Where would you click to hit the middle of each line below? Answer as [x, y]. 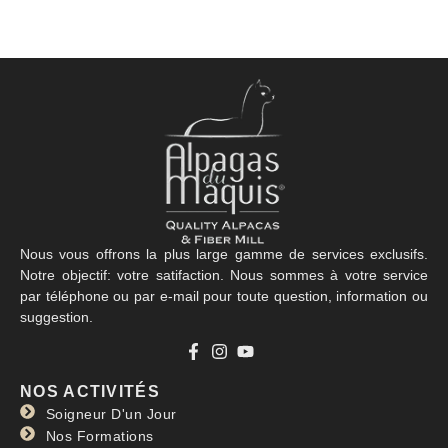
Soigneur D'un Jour [111, 413]
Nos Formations [99, 435]
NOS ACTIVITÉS [90, 391]
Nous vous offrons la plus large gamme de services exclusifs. [224, 254]
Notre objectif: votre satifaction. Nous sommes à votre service [224, 275]
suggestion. [56, 317]
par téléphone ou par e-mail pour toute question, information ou [224, 296]
